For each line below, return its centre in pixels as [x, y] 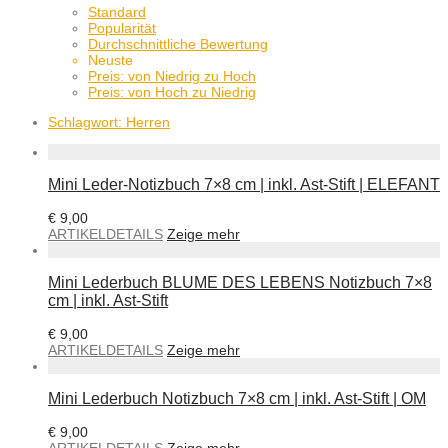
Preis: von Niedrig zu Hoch [172, 75]
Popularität [122, 27]
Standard [117, 11]
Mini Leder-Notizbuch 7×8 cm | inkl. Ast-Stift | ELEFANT [244, 184]
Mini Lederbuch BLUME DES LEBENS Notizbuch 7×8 [240, 282]
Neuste [110, 59]
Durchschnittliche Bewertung [178, 43]
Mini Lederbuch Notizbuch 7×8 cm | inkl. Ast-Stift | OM [237, 398]
